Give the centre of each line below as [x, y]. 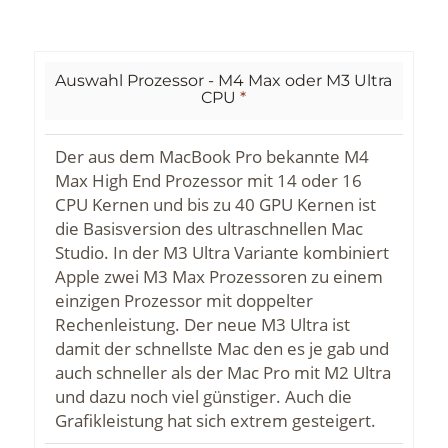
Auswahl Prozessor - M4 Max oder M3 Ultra [224, 81]
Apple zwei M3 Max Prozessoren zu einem [218, 277]
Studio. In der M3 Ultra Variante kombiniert [221, 253]
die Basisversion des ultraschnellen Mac [208, 229]
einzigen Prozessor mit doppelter [183, 301]
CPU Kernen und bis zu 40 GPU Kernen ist [215, 205]
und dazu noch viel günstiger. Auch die [203, 397]
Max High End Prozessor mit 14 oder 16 [208, 181]
